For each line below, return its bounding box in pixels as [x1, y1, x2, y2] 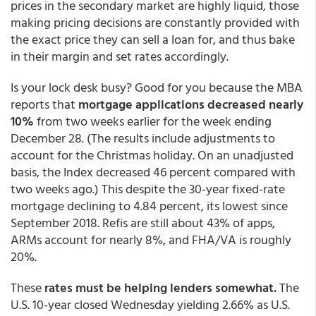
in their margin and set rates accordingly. [11, 47, 229, 66]
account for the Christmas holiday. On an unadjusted [11, 145, 293, 164]
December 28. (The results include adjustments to [11, 128, 275, 147]
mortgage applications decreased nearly [78, 95, 303, 114]
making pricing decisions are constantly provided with [11, 13, 300, 32]
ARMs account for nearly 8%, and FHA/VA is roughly [11, 230, 291, 249]
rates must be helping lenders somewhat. [44, 278, 279, 297]
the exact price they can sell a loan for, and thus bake [11, 30, 295, 49]
